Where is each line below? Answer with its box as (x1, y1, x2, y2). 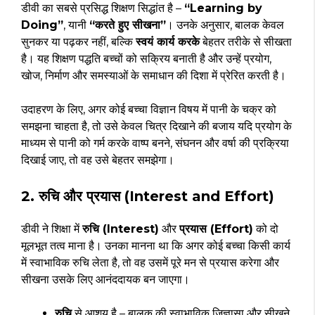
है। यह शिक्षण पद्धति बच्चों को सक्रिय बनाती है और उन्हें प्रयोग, (21, 51, 271, 65)
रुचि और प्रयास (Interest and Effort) (39, 187, 274, 205)
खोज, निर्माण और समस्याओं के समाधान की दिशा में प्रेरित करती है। (21, 68, 286, 82)
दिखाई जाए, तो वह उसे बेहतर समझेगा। (21, 153, 174, 167)
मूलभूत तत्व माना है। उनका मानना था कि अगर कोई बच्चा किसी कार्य (21, 238, 290, 252)
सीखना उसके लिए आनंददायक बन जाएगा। (21, 272, 190, 286)
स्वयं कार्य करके (136, 34, 200, 49)
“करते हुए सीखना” (89, 18, 166, 32)
